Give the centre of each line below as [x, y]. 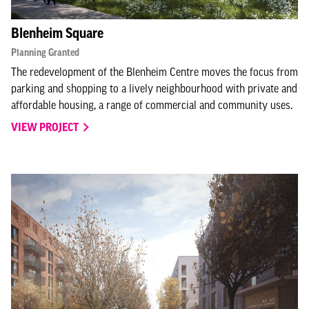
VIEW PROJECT [46, 127]
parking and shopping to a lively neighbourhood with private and [154, 88]
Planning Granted [45, 52]
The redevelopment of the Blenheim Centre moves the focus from [154, 71]
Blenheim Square [57, 33]
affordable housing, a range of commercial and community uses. [152, 104]
